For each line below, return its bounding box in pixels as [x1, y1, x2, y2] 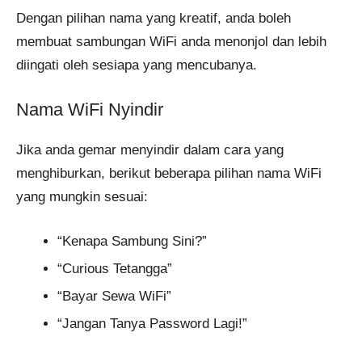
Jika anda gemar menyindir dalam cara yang [16, 142, 284, 158]
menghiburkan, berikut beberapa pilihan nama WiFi [16, 166, 322, 182]
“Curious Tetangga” [57, 260, 172, 276]
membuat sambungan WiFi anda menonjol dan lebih [16, 33, 326, 49]
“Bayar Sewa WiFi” [57, 288, 171, 304]
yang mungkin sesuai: [16, 189, 148, 205]
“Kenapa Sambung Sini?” [57, 233, 207, 249]
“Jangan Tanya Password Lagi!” [57, 315, 247, 331]
